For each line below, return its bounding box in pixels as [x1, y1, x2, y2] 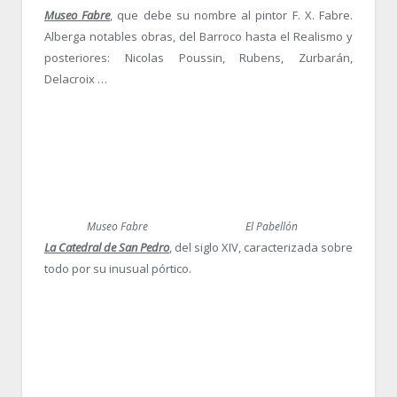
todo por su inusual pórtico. [44, 261, 191, 277]
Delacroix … [44, 70, 107, 87]
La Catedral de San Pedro [44, 239, 169, 256]
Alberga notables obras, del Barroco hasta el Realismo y [44, 27, 353, 44]
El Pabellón [245, 219, 298, 235]
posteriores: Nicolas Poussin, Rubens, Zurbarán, [44, 49, 353, 66]
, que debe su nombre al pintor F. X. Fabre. [110, 6, 354, 23]
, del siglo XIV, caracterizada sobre [169, 239, 353, 256]
